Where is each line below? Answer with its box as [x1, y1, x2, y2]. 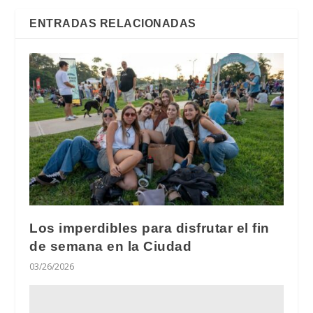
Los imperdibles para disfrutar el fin [29, 221, 270, 236]
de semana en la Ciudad [29, 239, 192, 254]
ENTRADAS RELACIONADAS [29, 17, 196, 30]
